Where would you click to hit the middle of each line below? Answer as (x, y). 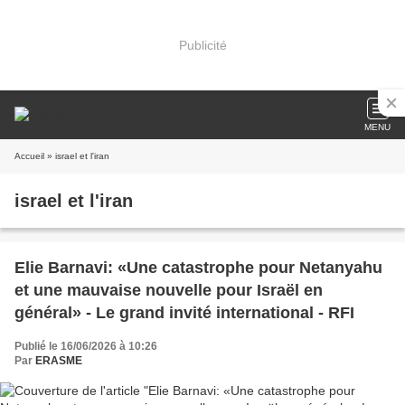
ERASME (59, 361)
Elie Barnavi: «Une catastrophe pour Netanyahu (198, 268)
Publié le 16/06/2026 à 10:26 (86, 346)
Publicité (202, 45)
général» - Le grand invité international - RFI (184, 313)
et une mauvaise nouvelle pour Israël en (169, 290)
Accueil (29, 156)
